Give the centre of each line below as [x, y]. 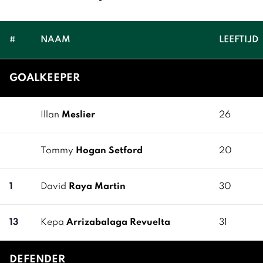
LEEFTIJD [239, 40]
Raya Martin [97, 187]
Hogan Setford [109, 151]
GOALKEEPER [45, 78]
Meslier [78, 115]
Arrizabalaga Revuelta [118, 222]
